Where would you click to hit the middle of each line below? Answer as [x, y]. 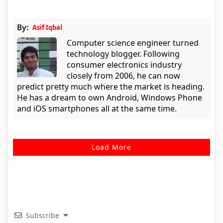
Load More [111, 147]
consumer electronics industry [124, 65]
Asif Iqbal [47, 28]
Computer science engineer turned [133, 43]
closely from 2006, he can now [123, 76]
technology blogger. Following [123, 54]
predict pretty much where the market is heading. [111, 87]
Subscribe [43, 216]
